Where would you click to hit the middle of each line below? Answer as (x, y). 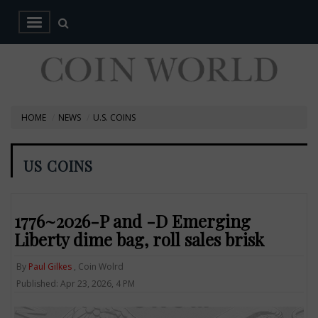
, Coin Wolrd (98, 266)
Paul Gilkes (50, 266)
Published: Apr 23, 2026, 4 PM (76, 283)
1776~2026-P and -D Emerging (133, 220)
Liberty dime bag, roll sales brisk (139, 239)
